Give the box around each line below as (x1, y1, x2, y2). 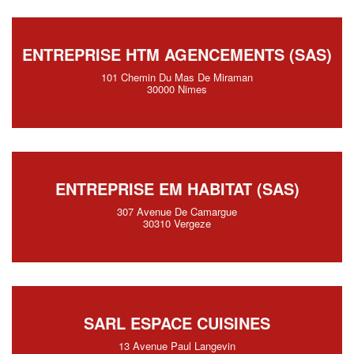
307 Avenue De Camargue (117, 204, 237, 219)
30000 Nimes (147, 81, 207, 96)
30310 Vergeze (143, 216, 211, 231)
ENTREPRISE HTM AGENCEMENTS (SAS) (22, 43, 332, 66)
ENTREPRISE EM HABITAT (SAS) (55, 177, 299, 200)
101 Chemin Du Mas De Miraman (101, 70, 253, 85)
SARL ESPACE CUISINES (84, 311, 270, 334)
